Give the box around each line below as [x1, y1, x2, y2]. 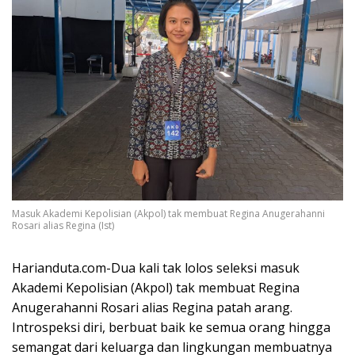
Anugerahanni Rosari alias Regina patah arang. [12, 299, 292, 317]
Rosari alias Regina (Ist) [12, 219, 114, 233]
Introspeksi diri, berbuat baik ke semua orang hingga [12, 319, 330, 337]
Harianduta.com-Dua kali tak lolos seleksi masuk [12, 259, 300, 277]
